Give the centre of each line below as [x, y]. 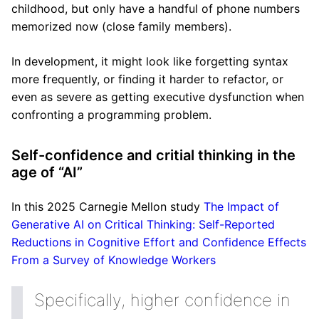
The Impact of [241, 206]
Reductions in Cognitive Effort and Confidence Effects [159, 242]
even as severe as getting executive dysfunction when [158, 97]
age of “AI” [47, 172]
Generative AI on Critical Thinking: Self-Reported [143, 224]
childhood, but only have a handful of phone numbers [156, 9]
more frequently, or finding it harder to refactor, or [147, 79]
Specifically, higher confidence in [162, 300]
